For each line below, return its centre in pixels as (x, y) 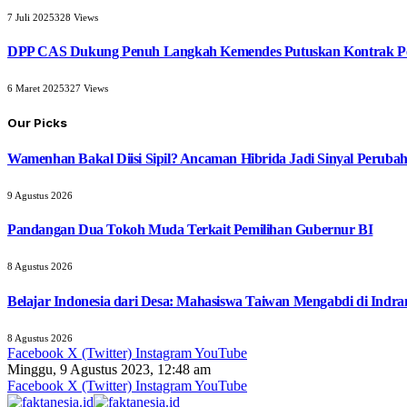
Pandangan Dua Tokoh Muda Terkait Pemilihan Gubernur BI (190, 230)
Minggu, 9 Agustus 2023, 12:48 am (109, 369)
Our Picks (37, 123)
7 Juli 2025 (31, 17)
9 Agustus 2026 (40, 195)
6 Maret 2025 (36, 89)
